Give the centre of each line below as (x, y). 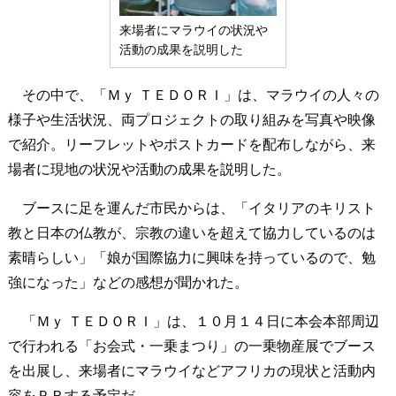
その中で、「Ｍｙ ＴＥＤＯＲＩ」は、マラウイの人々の (200, 94)
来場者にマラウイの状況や (193, 29)
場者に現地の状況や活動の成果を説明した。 (149, 168)
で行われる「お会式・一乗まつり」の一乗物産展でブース (191, 345)
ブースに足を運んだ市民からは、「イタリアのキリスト (198, 207)
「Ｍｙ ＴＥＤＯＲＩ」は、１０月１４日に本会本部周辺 (200, 320)
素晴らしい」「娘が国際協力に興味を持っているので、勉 (191, 256)
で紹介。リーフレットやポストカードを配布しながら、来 (191, 143)
